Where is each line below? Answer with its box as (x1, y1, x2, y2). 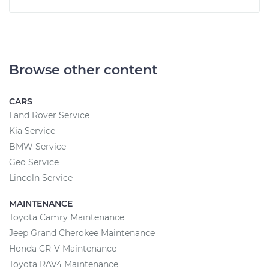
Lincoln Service (9, 172, 73, 183)
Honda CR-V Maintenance (9, 243, 116, 254)
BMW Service (9, 141, 66, 152)
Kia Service (9, 125, 55, 136)
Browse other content (9, 62, 157, 78)
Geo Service (9, 157, 59, 168)
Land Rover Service (9, 110, 89, 121)
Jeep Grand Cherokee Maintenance (9, 228, 155, 238)
